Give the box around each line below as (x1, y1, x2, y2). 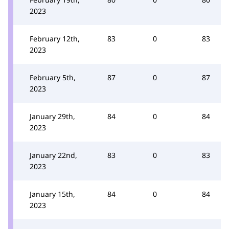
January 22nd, (30, 150, 77, 160)
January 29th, (30, 111, 75, 121)
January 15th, (30, 189, 75, 199)
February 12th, (30, 33, 80, 43)
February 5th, (30, 72, 76, 82)
